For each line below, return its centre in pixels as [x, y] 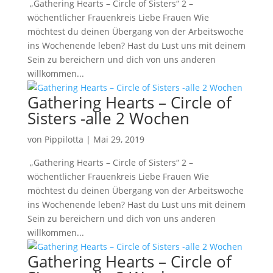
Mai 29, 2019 [119, 139]
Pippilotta [64, 139]
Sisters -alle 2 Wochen [108, 118]
